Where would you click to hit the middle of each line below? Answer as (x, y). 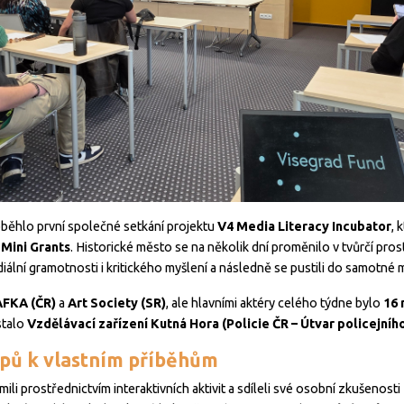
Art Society (103, 303)
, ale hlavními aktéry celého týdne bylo (275, 303)
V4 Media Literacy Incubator (304, 227)
